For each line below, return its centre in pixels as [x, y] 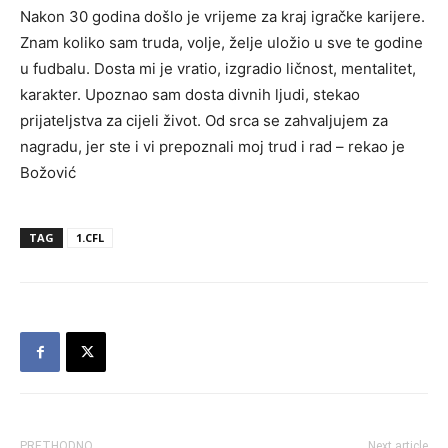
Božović [48, 172]
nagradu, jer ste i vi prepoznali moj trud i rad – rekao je [212, 146]
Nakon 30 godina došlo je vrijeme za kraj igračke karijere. [222, 16]
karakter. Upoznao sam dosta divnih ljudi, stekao [190, 94]
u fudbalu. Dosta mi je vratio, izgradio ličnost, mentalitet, [218, 68]
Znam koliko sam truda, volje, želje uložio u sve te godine [221, 42]
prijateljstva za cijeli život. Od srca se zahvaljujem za [204, 120]
